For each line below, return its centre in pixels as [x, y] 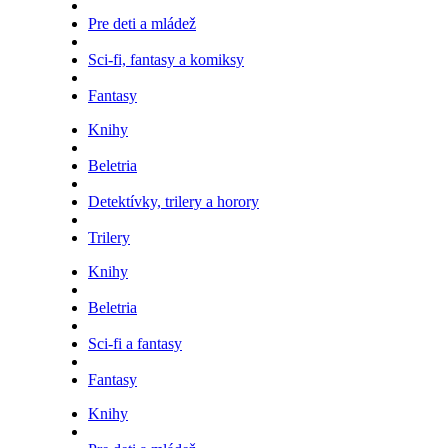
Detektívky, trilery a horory [173, 202]
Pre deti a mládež [142, 24]
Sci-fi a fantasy [135, 344]
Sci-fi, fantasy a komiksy [166, 60]
